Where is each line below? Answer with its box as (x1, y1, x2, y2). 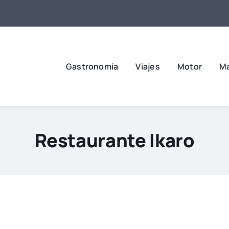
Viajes (135, 60, 160, 72)
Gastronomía (65, 60, 119, 72)
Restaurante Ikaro (34, 127, 195, 153)
